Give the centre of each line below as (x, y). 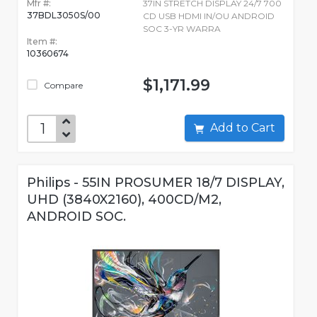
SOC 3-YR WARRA (181, 29)
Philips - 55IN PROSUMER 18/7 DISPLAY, (156, 183)
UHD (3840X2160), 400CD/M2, (124, 200)
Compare (62, 86)
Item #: (42, 42)
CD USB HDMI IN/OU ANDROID (208, 16)
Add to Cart (263, 128)
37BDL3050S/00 (64, 16)
